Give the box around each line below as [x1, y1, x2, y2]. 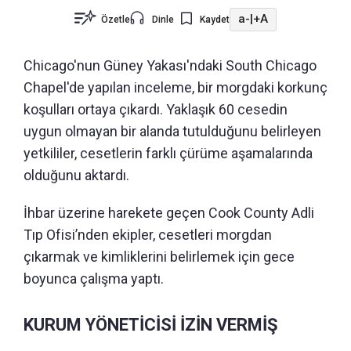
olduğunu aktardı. [24, 166, 129, 183]
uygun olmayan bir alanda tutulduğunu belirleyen [24, 122, 321, 139]
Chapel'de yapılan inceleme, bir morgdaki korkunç [24, 78, 327, 96]
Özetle [101, 13, 130, 25]
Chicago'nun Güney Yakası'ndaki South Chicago [24, 56, 317, 74]
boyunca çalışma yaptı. [24, 270, 164, 287]
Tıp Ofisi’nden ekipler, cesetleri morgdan [24, 226, 272, 243]
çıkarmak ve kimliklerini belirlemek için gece [24, 248, 295, 265]
